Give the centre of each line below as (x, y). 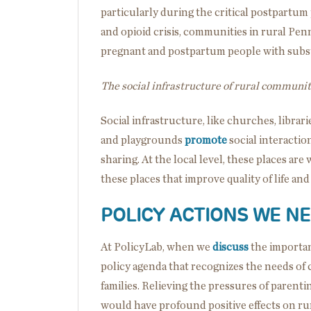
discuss (230, 247)
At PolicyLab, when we (157, 247)
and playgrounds (143, 140)
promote (206, 140)
